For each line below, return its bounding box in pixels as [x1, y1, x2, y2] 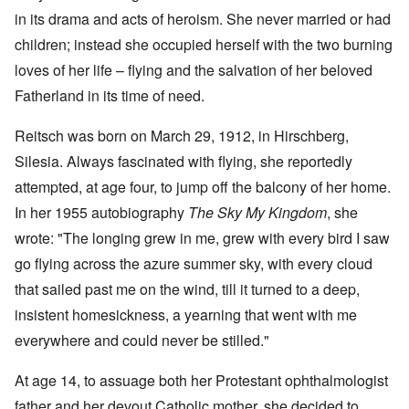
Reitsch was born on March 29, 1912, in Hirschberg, [15, 124, 349, 146]
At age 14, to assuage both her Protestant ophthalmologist [15, 369, 388, 391]
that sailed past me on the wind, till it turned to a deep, [15, 278, 360, 299]
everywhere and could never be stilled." [15, 329, 269, 351]
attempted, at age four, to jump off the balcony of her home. [15, 175, 391, 197]
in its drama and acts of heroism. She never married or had [15, 7, 391, 29]
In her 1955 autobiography [15, 201, 188, 223]
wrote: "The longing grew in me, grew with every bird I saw [15, 226, 390, 248]
